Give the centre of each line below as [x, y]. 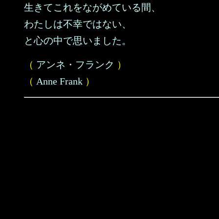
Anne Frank [59, 81]
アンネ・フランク [75, 65]
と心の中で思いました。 [78, 41]
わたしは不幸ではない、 [78, 24]
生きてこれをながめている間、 [92, 7]
